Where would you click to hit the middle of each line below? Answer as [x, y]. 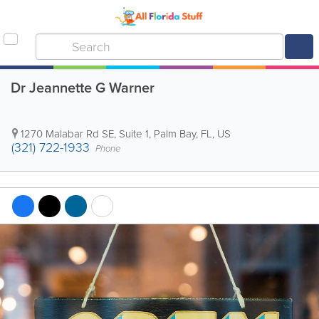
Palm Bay [175, 134]
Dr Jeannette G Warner [83, 88]
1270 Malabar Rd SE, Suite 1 [85, 134]
